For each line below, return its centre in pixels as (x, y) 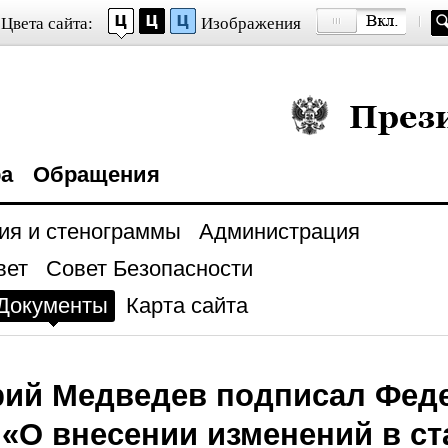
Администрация (279, 231)
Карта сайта (186, 305)
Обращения (96, 174)
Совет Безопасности (149, 268)
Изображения (250, 23)
